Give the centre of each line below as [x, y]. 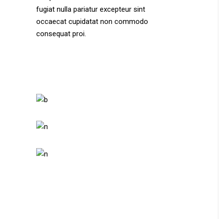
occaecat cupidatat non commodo [92, 22]
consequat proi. [61, 34]
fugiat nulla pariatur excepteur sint [91, 9]
